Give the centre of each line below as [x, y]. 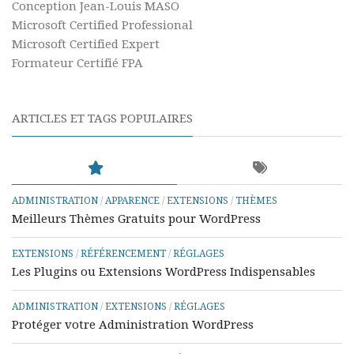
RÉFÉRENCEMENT [123, 254]
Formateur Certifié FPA [77, 63]
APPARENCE [132, 201]
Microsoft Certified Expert [86, 44]
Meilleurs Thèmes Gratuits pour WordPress [136, 219]
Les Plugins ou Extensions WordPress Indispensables [164, 272]
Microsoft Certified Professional [102, 25]
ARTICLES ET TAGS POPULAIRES [102, 119]
